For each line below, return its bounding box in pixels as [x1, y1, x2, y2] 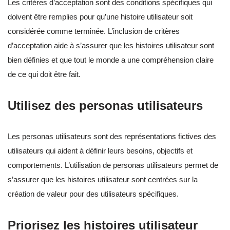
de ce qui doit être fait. [8, 70, 81, 79]
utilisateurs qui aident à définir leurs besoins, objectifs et [8, 146, 193, 156]
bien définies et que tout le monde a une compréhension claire [8, 55, 214, 65]
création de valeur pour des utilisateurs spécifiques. [8, 189, 179, 199]
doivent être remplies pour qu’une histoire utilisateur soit [8, 12, 193, 22]
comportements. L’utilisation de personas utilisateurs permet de [8, 161, 218, 170]
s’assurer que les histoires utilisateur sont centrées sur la [8, 175, 198, 184]
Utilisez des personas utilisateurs [8, 99, 203, 113]
